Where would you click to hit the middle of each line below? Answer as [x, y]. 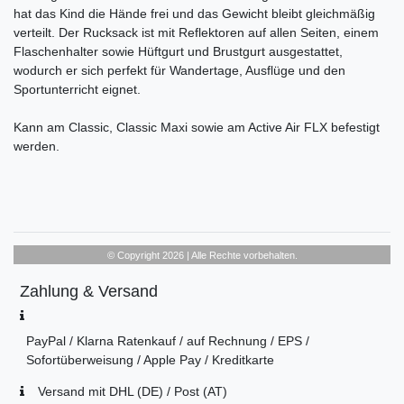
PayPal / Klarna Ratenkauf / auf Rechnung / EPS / [168, 341]
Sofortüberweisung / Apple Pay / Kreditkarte [150, 360]
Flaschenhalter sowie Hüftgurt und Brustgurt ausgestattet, [178, 52]
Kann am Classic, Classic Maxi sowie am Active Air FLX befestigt [197, 128]
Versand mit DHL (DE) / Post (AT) [132, 392]
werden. [37, 147]
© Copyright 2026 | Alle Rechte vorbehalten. [202, 256]
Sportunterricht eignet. [77, 90]
